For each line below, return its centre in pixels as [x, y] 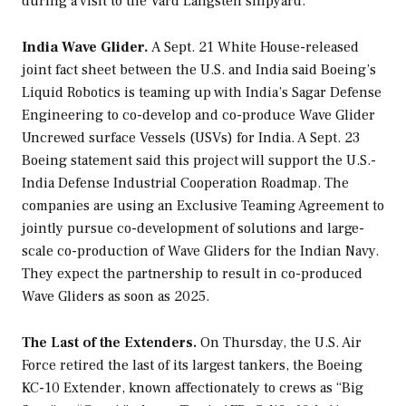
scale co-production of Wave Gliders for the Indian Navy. [200, 251]
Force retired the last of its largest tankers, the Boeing [192, 365]
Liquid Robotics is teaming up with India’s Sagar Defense [202, 92]
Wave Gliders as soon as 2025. [117, 296]
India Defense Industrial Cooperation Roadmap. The [185, 183]
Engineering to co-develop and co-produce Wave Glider [198, 115]
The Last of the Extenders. [109, 342]
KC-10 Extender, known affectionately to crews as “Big [193, 387]
